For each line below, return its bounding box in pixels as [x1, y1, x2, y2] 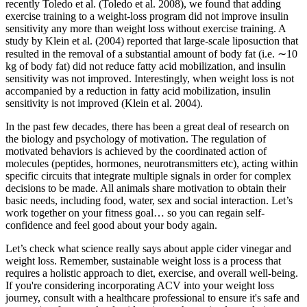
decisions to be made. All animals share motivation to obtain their [5, 182, 286, 195]
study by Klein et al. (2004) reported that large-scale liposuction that [5, 35, 298, 47]
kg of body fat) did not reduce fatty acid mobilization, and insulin [5, 60, 286, 73]
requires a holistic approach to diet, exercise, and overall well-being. [5, 267, 298, 280]
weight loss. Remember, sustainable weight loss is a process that [5, 255, 281, 267]
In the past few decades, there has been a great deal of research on [5, 121, 289, 133]
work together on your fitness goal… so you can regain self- [5, 207, 265, 219]
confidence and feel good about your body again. [5, 219, 217, 232]
